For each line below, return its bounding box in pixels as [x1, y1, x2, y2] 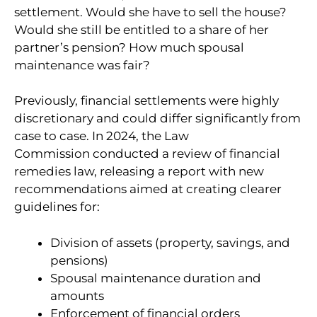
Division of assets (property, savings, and [50, 235, 290, 250]
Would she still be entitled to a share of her [14, 22, 269, 37]
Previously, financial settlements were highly [14, 93, 279, 108]
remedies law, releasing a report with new [14, 164, 264, 179]
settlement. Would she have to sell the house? [14, 4, 287, 19]
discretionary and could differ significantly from [14, 111, 301, 126]
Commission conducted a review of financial [14, 146, 280, 161]
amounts [50, 288, 104, 303]
